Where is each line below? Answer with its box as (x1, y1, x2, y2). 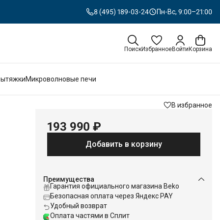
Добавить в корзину (85, 139, 162, 149)
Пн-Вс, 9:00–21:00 (157, 8, 212, 16)
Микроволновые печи (26, 75, 96, 83)
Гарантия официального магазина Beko (50, 182, 179, 190)
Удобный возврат (50, 202, 107, 210)
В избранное (171, 101, 212, 109)
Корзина (189, 46, 212, 53)
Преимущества (43, 175, 94, 183)
